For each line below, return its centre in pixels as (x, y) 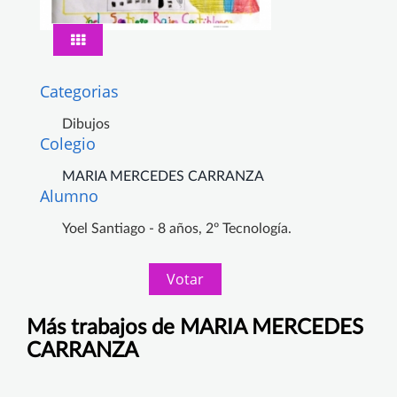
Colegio (68, 143)
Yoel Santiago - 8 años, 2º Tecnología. (177, 228)
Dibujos (86, 124)
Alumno (69, 195)
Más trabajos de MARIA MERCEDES (195, 327)
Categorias (79, 91)
